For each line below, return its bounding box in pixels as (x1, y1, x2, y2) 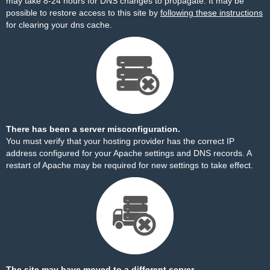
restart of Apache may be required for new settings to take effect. (6, 160, 253, 170)
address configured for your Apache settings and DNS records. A (6, 148, 251, 158)
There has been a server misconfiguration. (6, 124, 180, 134)
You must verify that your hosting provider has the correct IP (6, 136, 234, 146)
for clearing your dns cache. (6, 20, 112, 30)
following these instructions (160, 8, 263, 17)
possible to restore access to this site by (6, 8, 160, 17)
